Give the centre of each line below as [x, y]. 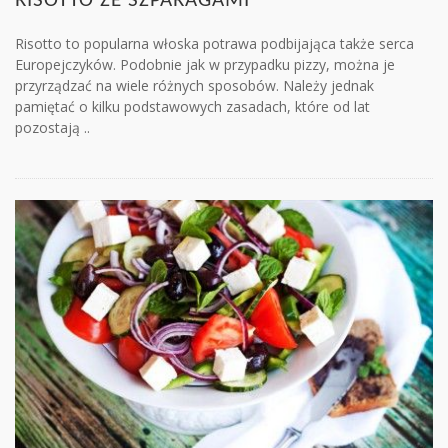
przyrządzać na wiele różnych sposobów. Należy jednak [194, 86]
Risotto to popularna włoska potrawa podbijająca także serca [214, 44]
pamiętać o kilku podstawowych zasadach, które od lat [192, 107]
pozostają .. [52, 128]
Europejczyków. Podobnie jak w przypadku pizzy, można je [205, 65]
